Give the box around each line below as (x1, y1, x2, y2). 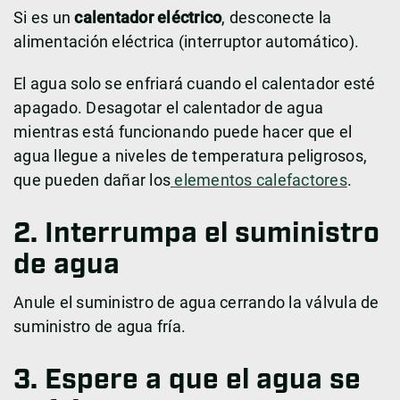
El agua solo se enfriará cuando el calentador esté (13, 74, 376, 94)
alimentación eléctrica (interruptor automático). (13, 32, 359, 52)
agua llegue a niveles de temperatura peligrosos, (13, 146, 367, 166)
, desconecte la (221, 8, 331, 28)
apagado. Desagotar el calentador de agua (13, 98, 323, 118)
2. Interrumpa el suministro (13, 215, 379, 254)
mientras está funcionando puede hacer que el (13, 122, 352, 142)
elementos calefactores (174, 171, 347, 190)
